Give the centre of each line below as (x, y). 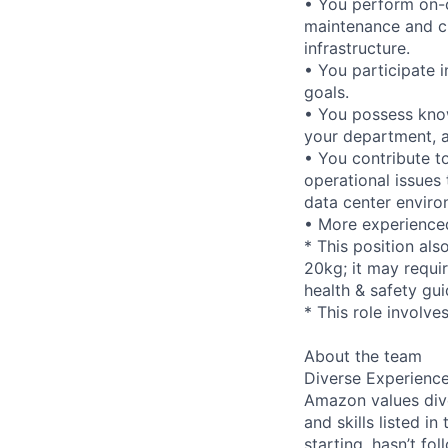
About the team (363, 355)
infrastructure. (357, 47)
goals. (326, 91)
